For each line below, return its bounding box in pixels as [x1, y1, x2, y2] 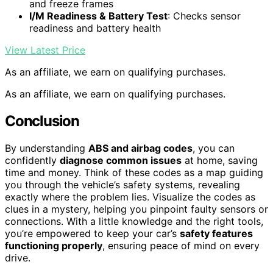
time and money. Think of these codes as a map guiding [5, 166, 263, 179]
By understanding [5, 141, 88, 154]
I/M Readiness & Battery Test [29, 10, 168, 23]
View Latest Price [5, 44, 85, 57]
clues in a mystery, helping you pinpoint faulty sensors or [5, 202, 268, 215]
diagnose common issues [60, 154, 182, 166]
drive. [5, 251, 30, 264]
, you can [193, 141, 235, 154]
